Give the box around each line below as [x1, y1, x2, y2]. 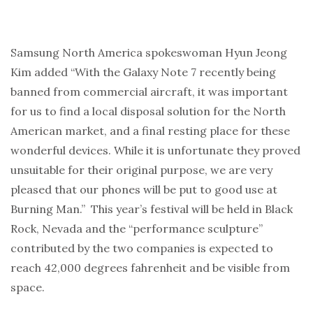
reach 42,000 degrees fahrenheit [10, 261, 189, 275]
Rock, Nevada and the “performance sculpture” [10, 221, 263, 235]
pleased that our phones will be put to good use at [10, 182, 277, 196]
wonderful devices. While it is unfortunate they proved [10, 143, 300, 157]
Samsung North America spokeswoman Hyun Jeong [10, 45, 287, 59]
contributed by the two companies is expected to [10, 241, 273, 255]
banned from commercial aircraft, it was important [10, 85, 288, 99]
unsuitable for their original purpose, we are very [10, 163, 272, 177]
